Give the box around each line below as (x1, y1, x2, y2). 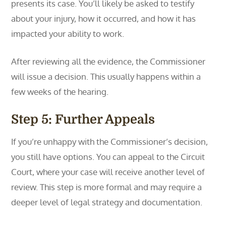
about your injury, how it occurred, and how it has (11, 13, 196, 24)
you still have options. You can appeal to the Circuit (11, 151, 205, 162)
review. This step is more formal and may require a (11, 182, 202, 192)
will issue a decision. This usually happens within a (11, 71, 201, 82)
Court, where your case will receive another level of (11, 166, 205, 177)
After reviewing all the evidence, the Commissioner (11, 56, 206, 67)
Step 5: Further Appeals (11, 112, 155, 127)
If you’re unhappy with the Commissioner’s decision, (11, 136, 208, 147)
